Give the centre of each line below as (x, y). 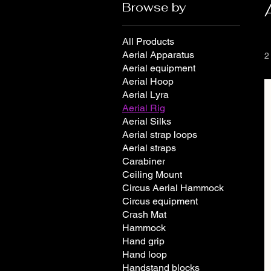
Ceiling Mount (152, 174)
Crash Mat (144, 214)
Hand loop (145, 254)
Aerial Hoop (148, 81)
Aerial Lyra (145, 94)
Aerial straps (149, 148)
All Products (148, 41)
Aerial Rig (144, 108)
